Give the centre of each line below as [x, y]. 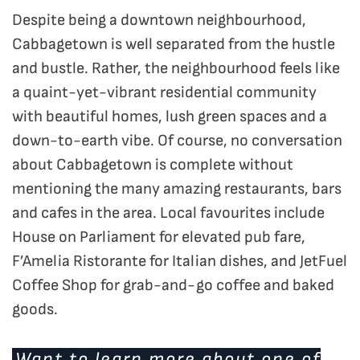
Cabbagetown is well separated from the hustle [174, 45]
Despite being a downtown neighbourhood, [159, 20]
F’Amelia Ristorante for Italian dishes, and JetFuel [180, 262]
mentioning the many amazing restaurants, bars [177, 189]
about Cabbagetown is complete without [153, 165]
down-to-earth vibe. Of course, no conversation [177, 141]
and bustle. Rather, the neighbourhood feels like [176, 69]
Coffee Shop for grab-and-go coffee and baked [173, 286]
